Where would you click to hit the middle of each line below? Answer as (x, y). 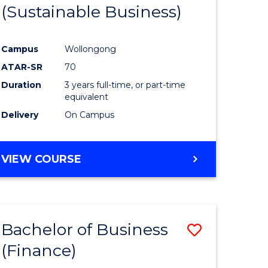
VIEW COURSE (42, 159)
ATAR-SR (22, 67)
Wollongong (91, 49)
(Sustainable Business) (92, 12)
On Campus (90, 115)
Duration (22, 85)
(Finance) (39, 251)
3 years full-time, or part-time (125, 85)
